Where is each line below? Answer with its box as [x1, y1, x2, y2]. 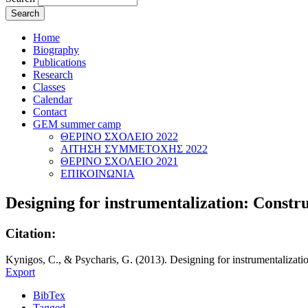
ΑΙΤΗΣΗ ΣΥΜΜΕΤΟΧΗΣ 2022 [60, 142, 208, 155]
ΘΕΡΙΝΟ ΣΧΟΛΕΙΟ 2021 [60, 155, 178, 167]
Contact [33, 105, 67, 118]
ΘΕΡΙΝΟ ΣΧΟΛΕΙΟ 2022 [60, 130, 178, 142]
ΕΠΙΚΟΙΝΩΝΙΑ [60, 167, 135, 179]
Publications [33, 56, 86, 68]
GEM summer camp [33, 118, 121, 130]
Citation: [5, 225, 56, 241]
